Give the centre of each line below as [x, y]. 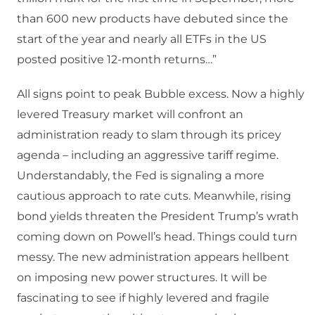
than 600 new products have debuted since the [153, 19]
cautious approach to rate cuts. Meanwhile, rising [154, 196]
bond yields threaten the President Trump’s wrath [158, 217]
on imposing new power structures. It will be [142, 278]
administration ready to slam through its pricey [149, 135]
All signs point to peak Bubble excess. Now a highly [161, 94]
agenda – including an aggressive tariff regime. [148, 155]
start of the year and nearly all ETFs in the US [142, 39]
